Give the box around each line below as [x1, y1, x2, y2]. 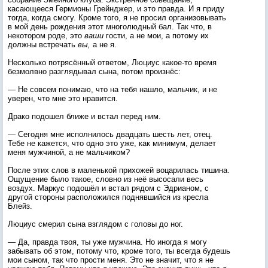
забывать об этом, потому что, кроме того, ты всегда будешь [8, 246, 230, 255]
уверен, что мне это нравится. [8, 94, 118, 103]
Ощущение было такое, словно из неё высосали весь [8, 175, 203, 184]
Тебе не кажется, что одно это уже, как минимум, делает [8, 139, 216, 148]
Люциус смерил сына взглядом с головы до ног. [8, 220, 183, 229]
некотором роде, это [8, 31, 82, 40]
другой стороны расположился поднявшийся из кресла [8, 193, 208, 202]
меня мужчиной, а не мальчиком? [8, 148, 130, 157]
